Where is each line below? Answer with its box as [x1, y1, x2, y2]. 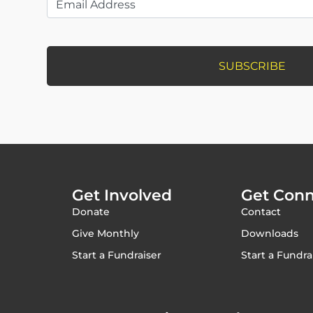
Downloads [240, 226, 298, 240]
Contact [240, 205, 281, 218]
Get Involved [72, 185, 173, 205]
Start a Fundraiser [72, 248, 162, 261]
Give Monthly [72, 226, 140, 240]
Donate [72, 205, 110, 218]
